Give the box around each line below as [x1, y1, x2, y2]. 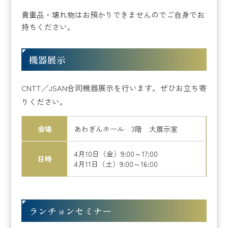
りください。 [21, 96, 68, 107]
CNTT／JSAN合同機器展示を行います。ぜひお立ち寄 [21, 82, 207, 93]
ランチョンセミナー [29, 204, 112, 217]
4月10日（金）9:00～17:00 [74, 148, 158, 159]
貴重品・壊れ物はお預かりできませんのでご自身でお [21, 9, 205, 20]
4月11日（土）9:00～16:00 [74, 158, 158, 169]
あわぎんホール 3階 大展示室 [74, 123, 178, 134]
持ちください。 [21, 21, 75, 32]
